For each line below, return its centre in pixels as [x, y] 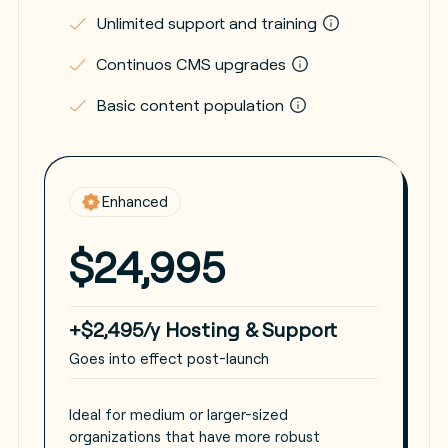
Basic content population [191, 104]
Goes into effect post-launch [168, 358]
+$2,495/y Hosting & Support [202, 329]
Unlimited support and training [208, 22]
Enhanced [134, 202]
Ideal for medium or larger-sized [178, 414]
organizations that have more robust [194, 436]
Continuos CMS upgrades [192, 63]
